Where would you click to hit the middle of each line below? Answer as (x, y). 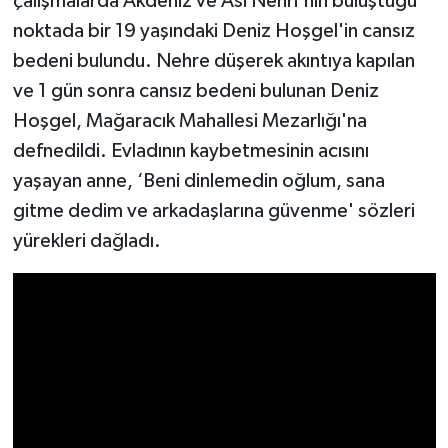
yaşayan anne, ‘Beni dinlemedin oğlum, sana (198, 181)
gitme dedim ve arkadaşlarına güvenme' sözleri (213, 211)
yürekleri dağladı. (86, 241)
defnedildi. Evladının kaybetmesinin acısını (190, 151)
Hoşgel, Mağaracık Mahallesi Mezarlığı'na (189, 121)
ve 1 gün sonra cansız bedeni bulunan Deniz (195, 91)
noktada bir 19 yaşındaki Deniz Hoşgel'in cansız (213, 31)
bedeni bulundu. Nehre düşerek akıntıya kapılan (213, 61)
